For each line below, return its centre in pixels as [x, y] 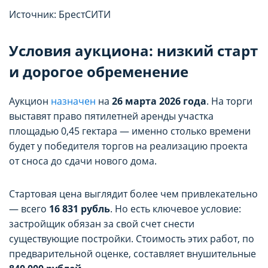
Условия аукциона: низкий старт [133, 51]
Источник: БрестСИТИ [60, 15]
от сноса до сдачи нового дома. [83, 161]
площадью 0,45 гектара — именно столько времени [130, 131]
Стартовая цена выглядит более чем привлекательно [133, 194]
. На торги [229, 101]
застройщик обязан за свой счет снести [102, 224]
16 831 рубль [80, 209]
